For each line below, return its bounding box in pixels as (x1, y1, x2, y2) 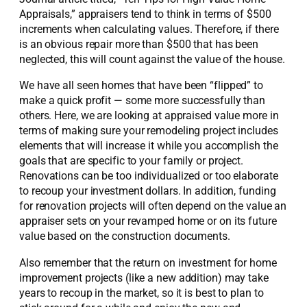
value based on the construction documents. (19, 230, 230, 243)
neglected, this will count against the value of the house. (19, 53, 286, 66)
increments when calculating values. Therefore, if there (19, 23, 279, 36)
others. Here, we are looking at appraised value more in (19, 109, 279, 123)
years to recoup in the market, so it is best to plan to (19, 286, 264, 299)
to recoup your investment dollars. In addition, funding (19, 184, 276, 198)
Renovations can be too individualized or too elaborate (19, 169, 278, 183)
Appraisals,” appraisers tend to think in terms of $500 (19, 8, 271, 21)
